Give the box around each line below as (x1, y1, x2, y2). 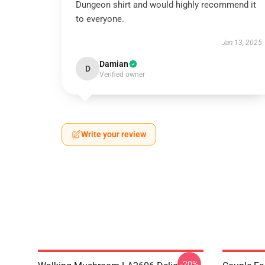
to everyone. (76, 14, 124, 24)
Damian (99, 59, 128, 69)
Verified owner (99, 70, 145, 79)
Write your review (81, 130, 146, 139)
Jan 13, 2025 (221, 38, 262, 47)
